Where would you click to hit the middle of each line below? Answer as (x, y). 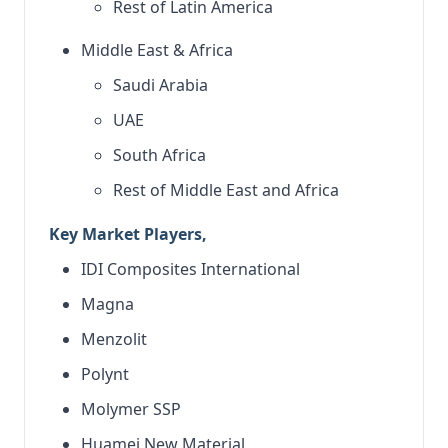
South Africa (159, 155)
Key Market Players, (128, 234)
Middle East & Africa (157, 50)
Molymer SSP (131, 409)
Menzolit (114, 339)
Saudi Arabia (160, 85)
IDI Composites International (190, 269)
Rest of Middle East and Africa (226, 190)
